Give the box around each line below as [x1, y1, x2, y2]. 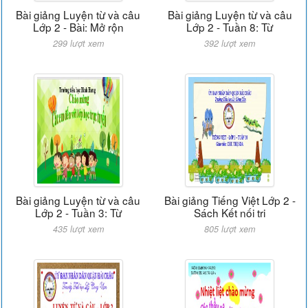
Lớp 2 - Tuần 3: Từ [34, 205, 122, 220]
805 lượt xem [204, 223, 256, 235]
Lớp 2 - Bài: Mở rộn [32, 19, 124, 34]
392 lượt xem [204, 37, 256, 49]
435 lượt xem [52, 223, 104, 235]
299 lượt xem [52, 37, 104, 49]
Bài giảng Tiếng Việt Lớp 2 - [164, 192, 296, 208]
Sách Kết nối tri [194, 205, 266, 220]
